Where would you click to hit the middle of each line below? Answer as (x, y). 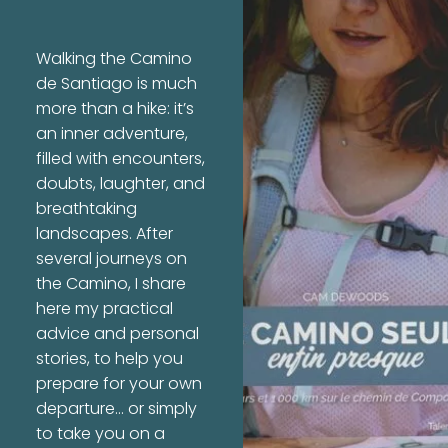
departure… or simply (116, 409)
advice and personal (117, 334)
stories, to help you (109, 359)
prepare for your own (118, 384)
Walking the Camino (113, 59)
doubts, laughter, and (120, 184)
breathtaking (86, 209)
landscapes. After (104, 234)
